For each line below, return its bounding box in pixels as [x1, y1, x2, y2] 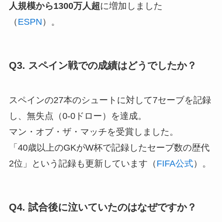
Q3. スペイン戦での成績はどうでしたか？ [8, 60, 197, 71]
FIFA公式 [156, 158, 193, 168]
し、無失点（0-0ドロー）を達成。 [8, 111, 147, 121]
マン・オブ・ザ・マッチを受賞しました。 [8, 126, 178, 137]
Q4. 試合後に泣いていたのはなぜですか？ [8, 201, 197, 213]
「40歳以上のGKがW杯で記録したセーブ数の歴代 [8, 142, 210, 153]
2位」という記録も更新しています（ [8, 158, 157, 168]
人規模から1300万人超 [8, 1, 100, 11]
